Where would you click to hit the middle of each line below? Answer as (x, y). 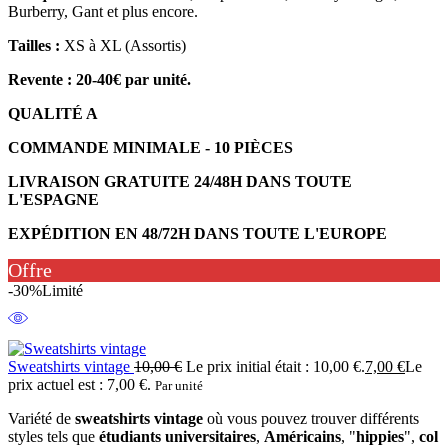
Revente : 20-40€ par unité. (99, 79)
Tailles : (34, 45)
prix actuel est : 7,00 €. (79, 384)
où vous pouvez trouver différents (311, 418)
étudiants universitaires (177, 436)
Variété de (41, 418)
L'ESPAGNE (53, 199)
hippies (380, 436)
